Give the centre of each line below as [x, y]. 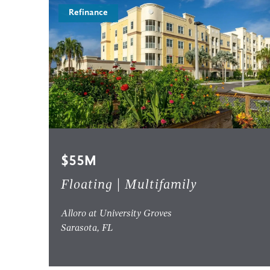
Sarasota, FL [87, 229]
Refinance [88, 13]
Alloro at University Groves [116, 214]
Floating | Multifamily [129, 185]
